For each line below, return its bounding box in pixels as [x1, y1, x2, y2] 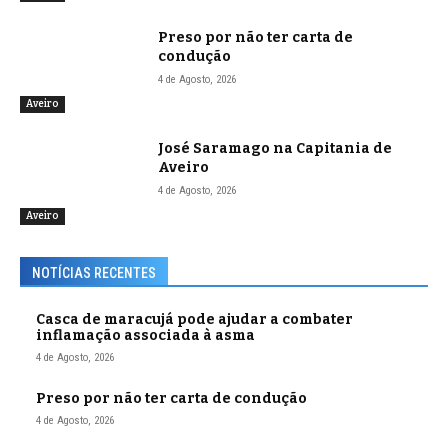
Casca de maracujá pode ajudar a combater [36, 311, 353, 329]
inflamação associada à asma [36, 327, 255, 345]
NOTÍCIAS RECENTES [32, 265, 156, 282]
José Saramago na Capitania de [158, 140, 393, 158]
